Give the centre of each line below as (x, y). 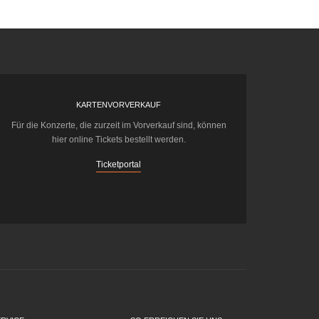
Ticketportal (119, 165)
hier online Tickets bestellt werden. (119, 140)
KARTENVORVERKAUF (119, 105)
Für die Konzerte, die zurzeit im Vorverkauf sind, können (119, 126)
